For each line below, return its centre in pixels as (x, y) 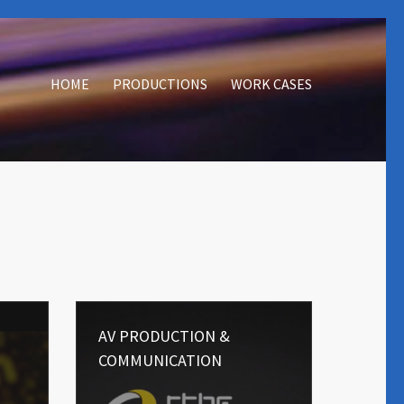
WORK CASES (271, 84)
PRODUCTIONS (160, 84)
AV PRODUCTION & (164, 336)
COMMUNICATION (160, 360)
